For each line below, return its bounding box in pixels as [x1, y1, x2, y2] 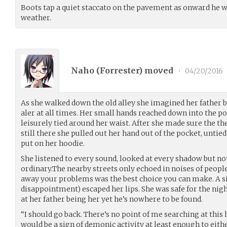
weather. [21, 13, 51, 22]
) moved [139, 65, 175, 75]
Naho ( [71, 65, 100, 75]
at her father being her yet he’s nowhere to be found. [21, 195, 203, 204]
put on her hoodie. [21, 139, 85, 148]
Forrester [100, 65, 139, 75]
